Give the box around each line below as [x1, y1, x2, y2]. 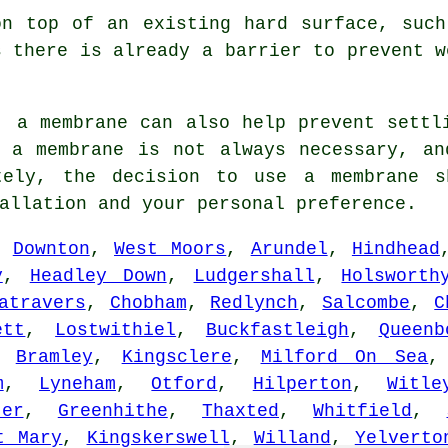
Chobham [109, 293, 187, 314]
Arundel [250, 239, 328, 260]
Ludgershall [193, 266, 315, 287]
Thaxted [202, 401, 279, 422]
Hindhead [351, 239, 440, 260]
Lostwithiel [55, 320, 177, 341]
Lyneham [39, 374, 117, 395]
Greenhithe [57, 401, 168, 422]
